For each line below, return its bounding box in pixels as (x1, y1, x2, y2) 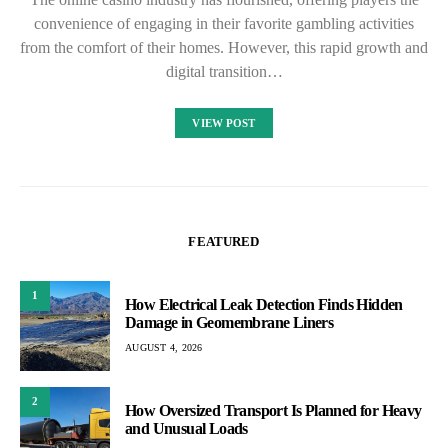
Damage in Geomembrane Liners (125, 314, 334, 331)
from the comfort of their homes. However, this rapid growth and (20, 38, 428, 56)
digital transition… (165, 62, 283, 80)
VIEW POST (192, 116, 256, 129)
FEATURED (188, 233, 260, 249)
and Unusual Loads (125, 420, 248, 437)
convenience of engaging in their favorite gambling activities (34, 14, 414, 32)
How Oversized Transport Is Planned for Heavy (125, 402, 422, 419)
